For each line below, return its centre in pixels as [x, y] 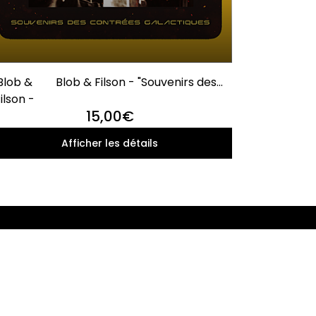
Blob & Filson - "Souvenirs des [136, 83]
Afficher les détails [110, 144]
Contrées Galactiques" [136, 99]
